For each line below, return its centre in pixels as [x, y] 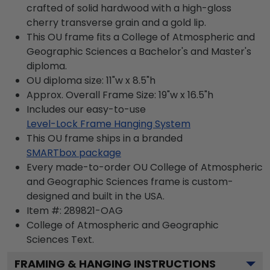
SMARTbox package [74, 152]
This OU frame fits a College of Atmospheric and [141, 37]
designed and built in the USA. [96, 196]
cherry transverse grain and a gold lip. [116, 22]
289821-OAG [93, 210]
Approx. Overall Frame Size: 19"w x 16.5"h [120, 95]
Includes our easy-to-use [86, 109]
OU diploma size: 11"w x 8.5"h [91, 80]
